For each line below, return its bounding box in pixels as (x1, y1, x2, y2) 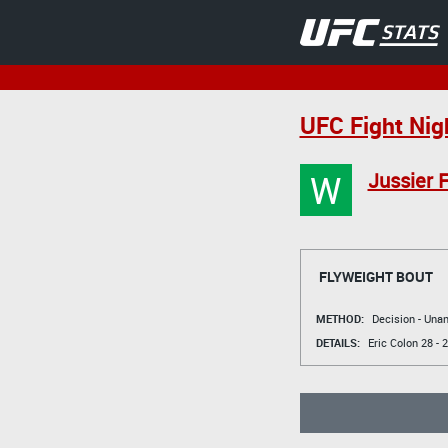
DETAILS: (315, 334, 360, 350)
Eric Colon (367, 334, 418, 350)
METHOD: (315, 310, 364, 326)
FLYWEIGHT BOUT (318, 266, 433, 286)
